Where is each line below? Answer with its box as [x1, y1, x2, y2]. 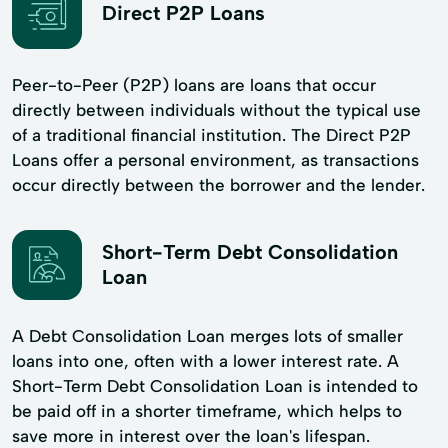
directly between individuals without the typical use [12, 99, 421, 120]
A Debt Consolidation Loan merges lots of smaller [12, 325, 403, 346]
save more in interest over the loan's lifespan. [12, 425, 370, 446]
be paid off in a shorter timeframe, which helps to [12, 400, 402, 421]
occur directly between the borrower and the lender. [12, 174, 425, 195]
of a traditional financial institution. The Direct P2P [12, 124, 411, 145]
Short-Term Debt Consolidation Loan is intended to [12, 375, 418, 396]
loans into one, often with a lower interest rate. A [12, 350, 399, 371]
